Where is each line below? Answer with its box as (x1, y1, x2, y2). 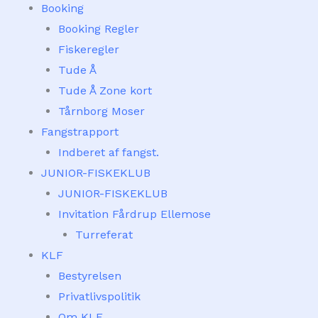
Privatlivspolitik (58, 290, 141, 303)
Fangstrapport (41, 125, 119, 138)
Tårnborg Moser (58, 104, 145, 118)
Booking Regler (58, 22, 139, 35)
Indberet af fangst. (58, 146, 159, 159)
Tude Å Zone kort (58, 84, 152, 97)
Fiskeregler (58, 43, 119, 56)
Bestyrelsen (58, 269, 121, 283)
